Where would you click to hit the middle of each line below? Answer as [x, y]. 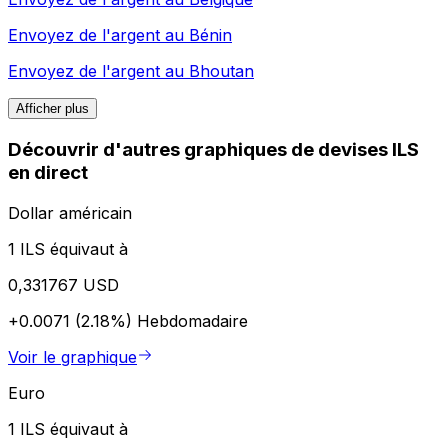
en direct [48, 173]
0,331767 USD [63, 284]
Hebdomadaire [192, 320]
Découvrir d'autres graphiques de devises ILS [213, 150]
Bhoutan [221, 71]
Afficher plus [52, 109]
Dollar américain [70, 212]
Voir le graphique [72, 356]
